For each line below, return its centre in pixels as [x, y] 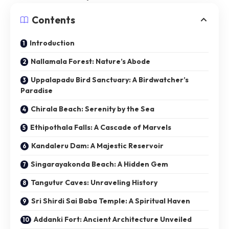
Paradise [37, 91]
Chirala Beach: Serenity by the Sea [93, 109]
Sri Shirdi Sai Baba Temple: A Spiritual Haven [111, 201]
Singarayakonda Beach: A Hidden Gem [99, 164]
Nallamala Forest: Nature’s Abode [90, 62]
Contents [53, 20]
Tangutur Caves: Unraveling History [94, 183]
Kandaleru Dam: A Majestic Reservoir [97, 146]
